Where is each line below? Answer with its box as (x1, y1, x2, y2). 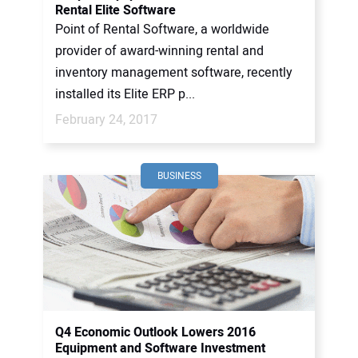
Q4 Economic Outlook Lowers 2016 (55, 323, 256, 342)
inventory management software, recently (55, 63, 292, 82)
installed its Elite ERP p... (55, 85, 195, 104)
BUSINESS (157, 169, 201, 183)
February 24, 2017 (55, 110, 157, 129)
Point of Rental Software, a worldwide (55, 20, 269, 39)
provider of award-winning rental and (55, 42, 264, 61)
